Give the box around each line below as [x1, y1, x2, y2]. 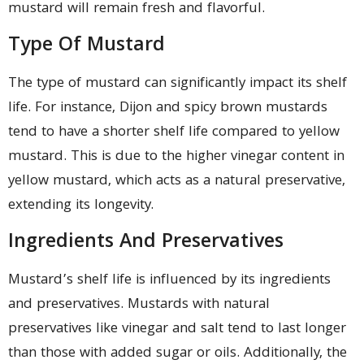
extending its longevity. [8, 193, 154, 218]
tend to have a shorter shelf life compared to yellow [8, 120, 340, 145]
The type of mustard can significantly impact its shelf [8, 71, 347, 96]
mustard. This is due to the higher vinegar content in [8, 145, 344, 169]
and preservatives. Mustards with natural [8, 293, 270, 318]
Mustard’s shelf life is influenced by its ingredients [8, 269, 331, 293]
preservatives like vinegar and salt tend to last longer [8, 318, 346, 342]
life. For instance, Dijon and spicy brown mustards [8, 96, 327, 120]
